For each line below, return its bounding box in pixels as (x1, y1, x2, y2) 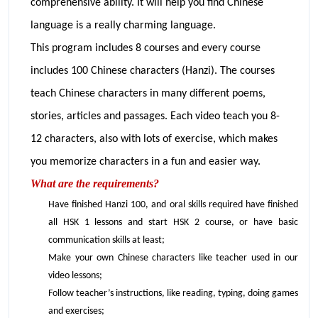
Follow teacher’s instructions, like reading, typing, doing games (48, 287, 298, 299)
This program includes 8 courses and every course (31, 42, 261, 54)
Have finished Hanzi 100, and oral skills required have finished (48, 199, 298, 210)
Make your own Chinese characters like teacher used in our (48, 252, 298, 263)
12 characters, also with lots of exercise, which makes (31, 133, 278, 145)
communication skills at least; (48, 234, 165, 246)
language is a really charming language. (31, 19, 216, 31)
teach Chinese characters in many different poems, (31, 87, 265, 99)
